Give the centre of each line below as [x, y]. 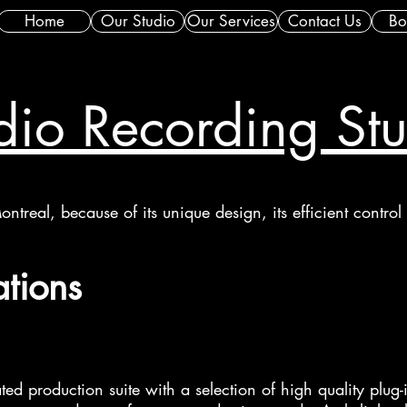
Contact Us [325, 21]
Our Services [231, 21]
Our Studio [138, 21]
